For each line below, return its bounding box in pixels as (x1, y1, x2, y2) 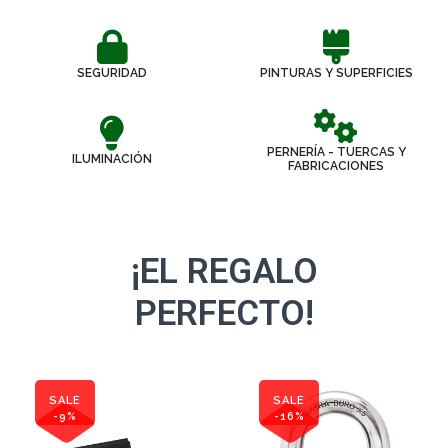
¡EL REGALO (130, 251, 318, 293)
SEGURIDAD (77, 66, 147, 81)
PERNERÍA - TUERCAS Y (266, 145, 406, 160)
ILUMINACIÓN (72, 152, 152, 167)
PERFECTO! (134, 293, 314, 335)
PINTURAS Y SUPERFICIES (259, 66, 413, 81)
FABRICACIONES (288, 159, 384, 174)
